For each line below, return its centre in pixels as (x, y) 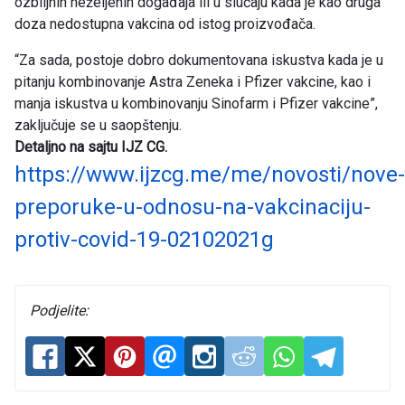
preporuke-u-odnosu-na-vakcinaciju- (193, 207)
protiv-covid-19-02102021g (144, 240)
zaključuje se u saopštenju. (98, 126)
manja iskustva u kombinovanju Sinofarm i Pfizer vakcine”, (196, 104)
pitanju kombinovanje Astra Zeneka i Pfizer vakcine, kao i (193, 82)
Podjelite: (59, 311)
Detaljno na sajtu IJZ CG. (91, 147)
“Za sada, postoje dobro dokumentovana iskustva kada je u (199, 61)
